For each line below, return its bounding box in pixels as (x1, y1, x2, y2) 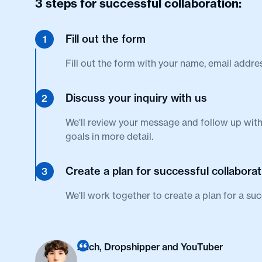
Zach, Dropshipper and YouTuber (77, 241, 223, 253)
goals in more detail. (65, 130, 153, 142)
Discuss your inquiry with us (65, 91, 207, 105)
